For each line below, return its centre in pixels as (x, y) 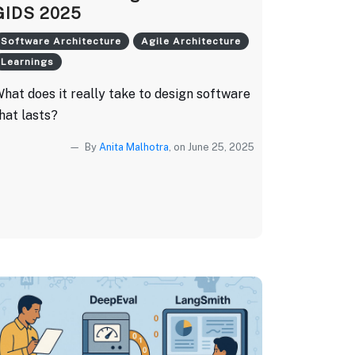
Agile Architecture (191, 41)
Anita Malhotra (134, 147)
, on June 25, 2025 (212, 147)
